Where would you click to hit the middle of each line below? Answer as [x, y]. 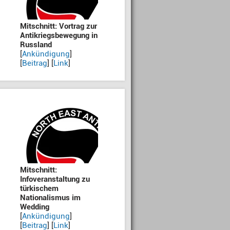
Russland [36, 45]
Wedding [35, 207]
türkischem [39, 188]
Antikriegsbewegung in [59, 35]
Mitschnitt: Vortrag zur [59, 26]
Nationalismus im [50, 198]
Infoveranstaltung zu [55, 179]
